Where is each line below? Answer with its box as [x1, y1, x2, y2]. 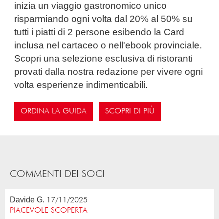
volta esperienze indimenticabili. [14, 79, 148, 90]
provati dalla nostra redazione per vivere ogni [14, 66, 203, 77]
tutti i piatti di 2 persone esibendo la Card [14, 26, 185, 37]
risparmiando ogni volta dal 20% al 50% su [14, 13, 193, 24]
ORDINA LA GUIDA [21, 108, 87, 116]
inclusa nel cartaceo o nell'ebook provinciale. [14, 40, 202, 50]
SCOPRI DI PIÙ [105, 108, 155, 116]
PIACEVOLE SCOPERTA [10, 206, 88, 215]
